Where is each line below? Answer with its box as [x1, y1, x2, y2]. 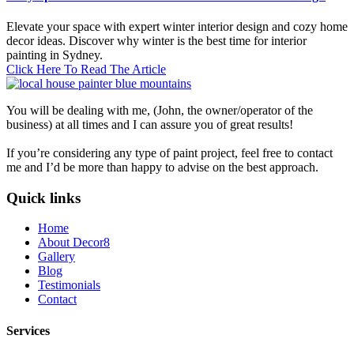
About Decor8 [38, 235, 110, 250]
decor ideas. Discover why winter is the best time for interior [6, 33, 307, 47]
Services [6, 323, 50, 337]
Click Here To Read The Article [6, 62, 166, 76]
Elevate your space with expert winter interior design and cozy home [6, 19, 348, 33]
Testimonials [38, 278, 100, 292]
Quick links [6, 189, 81, 206]
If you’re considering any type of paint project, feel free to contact [6, 145, 333, 160]
